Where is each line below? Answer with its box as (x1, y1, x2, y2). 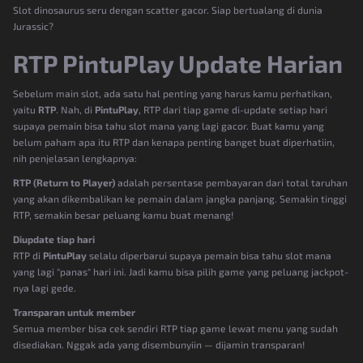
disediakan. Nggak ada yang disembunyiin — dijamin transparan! (13, 338, 305, 350)
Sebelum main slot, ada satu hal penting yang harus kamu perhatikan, (13, 87, 332, 99)
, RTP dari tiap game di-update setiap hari (139, 103, 327, 115)
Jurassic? (13, 19, 53, 32)
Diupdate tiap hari (13, 233, 95, 245)
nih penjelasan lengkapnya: (13, 152, 137, 164)
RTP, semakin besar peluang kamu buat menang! (13, 208, 233, 220)
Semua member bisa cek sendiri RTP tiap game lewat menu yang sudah (13, 322, 338, 334)
